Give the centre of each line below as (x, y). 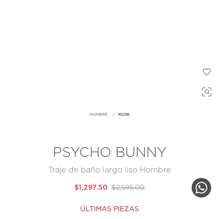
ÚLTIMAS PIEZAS (109, 209)
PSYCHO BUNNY (109, 153)
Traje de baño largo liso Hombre (109, 170)
